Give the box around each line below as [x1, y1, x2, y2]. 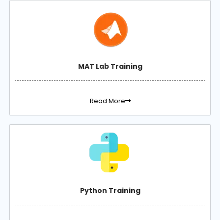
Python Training [80, 186, 140, 195]
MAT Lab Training [78, 61, 142, 71]
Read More [89, 96, 125, 106]
